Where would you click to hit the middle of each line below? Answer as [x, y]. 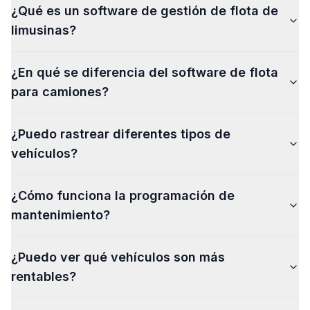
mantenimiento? [61, 215]
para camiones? [60, 91]
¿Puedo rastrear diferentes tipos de [121, 134]
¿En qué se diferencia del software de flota [145, 72]
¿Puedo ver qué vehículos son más [118, 257]
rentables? [44, 276]
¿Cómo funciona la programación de [123, 195]
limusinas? [44, 30]
